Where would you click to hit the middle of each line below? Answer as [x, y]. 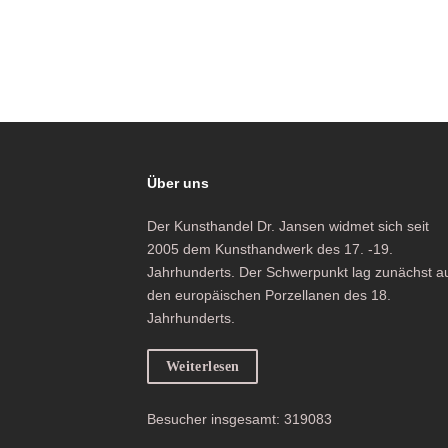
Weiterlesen [202, 367]
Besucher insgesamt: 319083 [239, 418]
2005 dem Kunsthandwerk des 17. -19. [270, 249]
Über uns [178, 183]
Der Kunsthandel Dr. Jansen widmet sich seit [288, 226]
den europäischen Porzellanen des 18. [269, 295]
